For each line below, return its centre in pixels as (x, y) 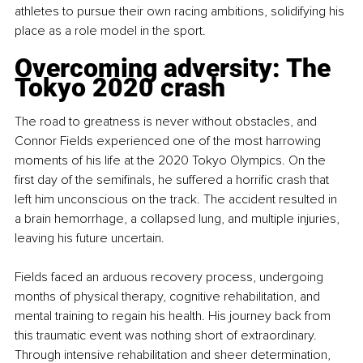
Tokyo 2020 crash (120, 87)
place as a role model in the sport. (110, 30)
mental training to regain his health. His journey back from (174, 316)
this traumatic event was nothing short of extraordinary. (167, 335)
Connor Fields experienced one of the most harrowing (169, 141)
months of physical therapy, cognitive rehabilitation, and (169, 296)
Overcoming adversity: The (176, 68)
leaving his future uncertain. (90, 238)
